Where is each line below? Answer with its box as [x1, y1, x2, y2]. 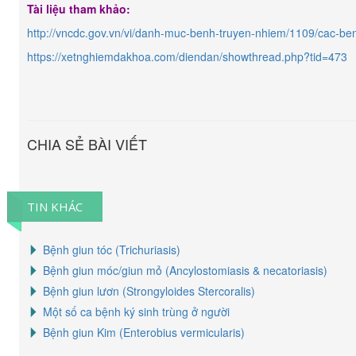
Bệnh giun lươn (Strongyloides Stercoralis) [43, 283, 255, 299]
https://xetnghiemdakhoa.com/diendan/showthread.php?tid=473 [27, 48, 347, 64]
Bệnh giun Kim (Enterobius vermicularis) [43, 324, 245, 340]
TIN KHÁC [27, 199, 83, 215]
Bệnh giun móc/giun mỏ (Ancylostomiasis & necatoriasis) [43, 262, 327, 278]
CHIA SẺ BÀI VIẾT [27, 133, 147, 154]
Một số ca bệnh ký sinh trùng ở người [43, 304, 230, 319]
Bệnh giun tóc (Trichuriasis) [43, 242, 180, 257]
